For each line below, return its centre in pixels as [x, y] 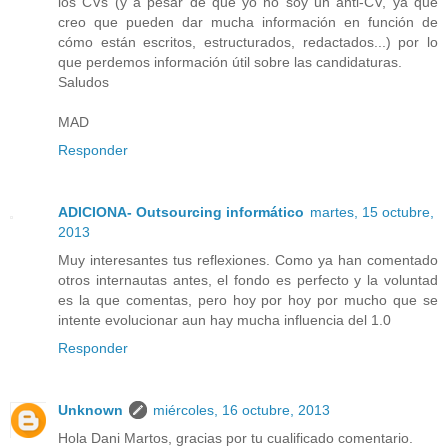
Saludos [83, 81]
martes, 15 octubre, [372, 211]
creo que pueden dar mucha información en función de [248, 21]
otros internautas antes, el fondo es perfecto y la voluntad [248, 279]
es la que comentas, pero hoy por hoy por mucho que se [248, 299]
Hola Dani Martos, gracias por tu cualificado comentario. [235, 437]
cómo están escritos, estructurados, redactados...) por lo [248, 41]
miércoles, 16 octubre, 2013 [241, 409]
